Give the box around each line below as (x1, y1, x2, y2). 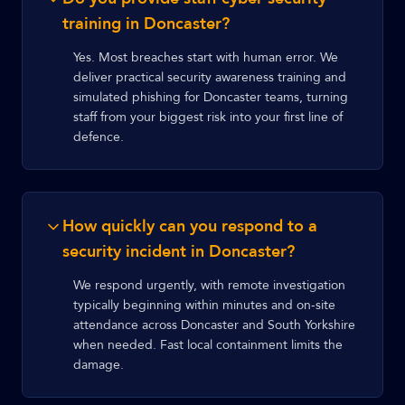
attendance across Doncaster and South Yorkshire (73, 316, 355, 334)
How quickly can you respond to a (62, 215, 317, 238)
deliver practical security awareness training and (73, 69, 346, 86)
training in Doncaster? (62, 13, 230, 35)
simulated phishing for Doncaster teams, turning (73, 89, 348, 106)
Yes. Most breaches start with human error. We (73, 49, 338, 66)
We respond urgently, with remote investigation (73, 277, 345, 294)
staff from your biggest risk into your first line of (73, 108, 343, 126)
